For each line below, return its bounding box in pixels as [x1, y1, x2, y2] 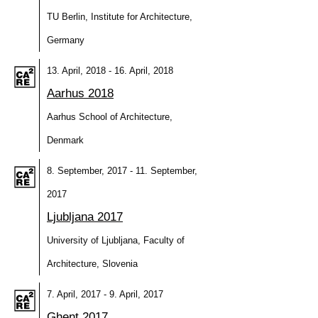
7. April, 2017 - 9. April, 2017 [47, 289, 163, 300]
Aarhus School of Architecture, [47, 111, 172, 122]
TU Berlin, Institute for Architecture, [47, 11, 192, 22]
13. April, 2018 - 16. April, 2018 [47, 65, 173, 76]
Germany [47, 35, 84, 45]
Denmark [47, 135, 84, 146]
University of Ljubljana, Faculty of [47, 235, 185, 246]
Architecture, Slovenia [47, 258, 138, 269]
